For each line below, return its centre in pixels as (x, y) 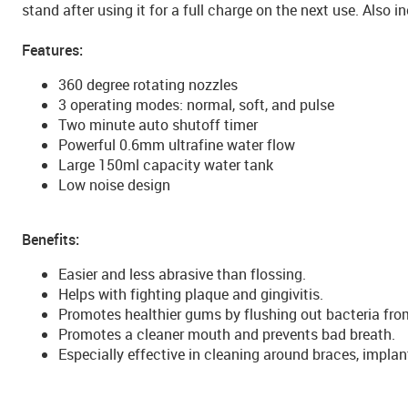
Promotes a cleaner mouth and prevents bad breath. (227, 334)
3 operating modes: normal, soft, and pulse (196, 105)
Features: (52, 50)
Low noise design (114, 185)
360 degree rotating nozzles (148, 85)
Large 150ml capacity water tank (166, 165)
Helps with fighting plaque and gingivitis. (191, 294)
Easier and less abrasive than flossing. (182, 274)
